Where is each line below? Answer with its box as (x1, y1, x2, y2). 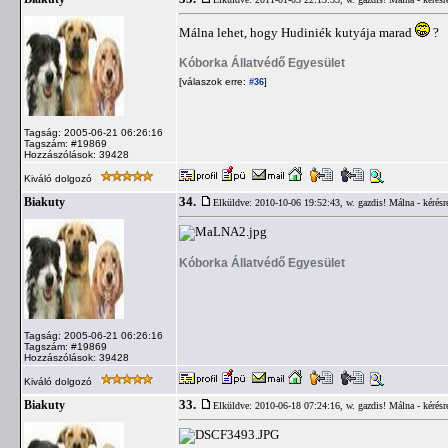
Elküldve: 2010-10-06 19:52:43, (213, 197, 346, 208)
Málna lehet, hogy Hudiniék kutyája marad (179, 25, 415, 40)
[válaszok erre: (179, 76, 246, 87)
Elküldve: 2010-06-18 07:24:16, (213, 400, 346, 411)
